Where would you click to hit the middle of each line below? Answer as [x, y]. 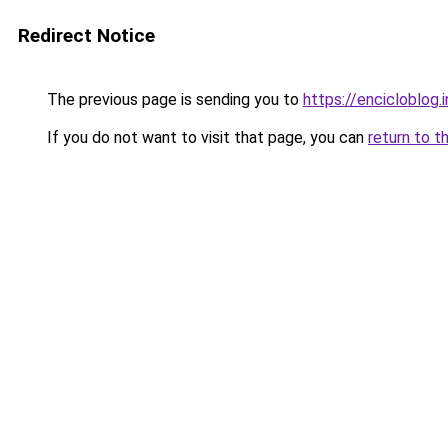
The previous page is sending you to [173, 99]
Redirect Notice [86, 35]
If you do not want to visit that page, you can [205, 137]
